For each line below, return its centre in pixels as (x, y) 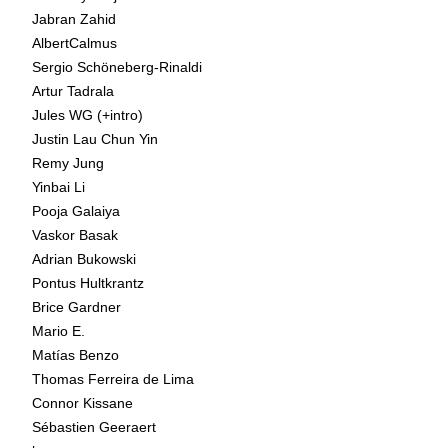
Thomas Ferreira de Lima (113, 378)
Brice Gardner (76, 306)
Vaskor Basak (75, 234)
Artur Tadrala (73, 90)
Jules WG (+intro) (87, 114)
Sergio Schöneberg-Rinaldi (117, 66)
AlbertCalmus (74, 42)
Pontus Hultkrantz (88, 282)
